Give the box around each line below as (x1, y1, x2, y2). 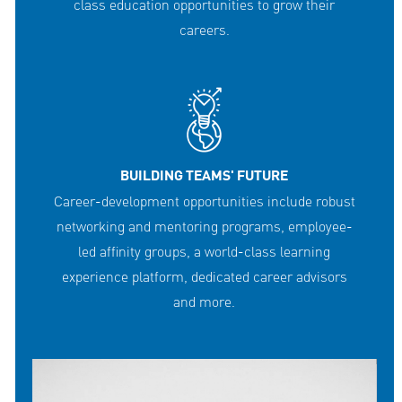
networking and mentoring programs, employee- (56, 216, 353, 237)
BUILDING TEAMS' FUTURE (120, 164, 289, 188)
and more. (173, 292, 236, 312)
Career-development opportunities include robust (53, 191, 355, 212)
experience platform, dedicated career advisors (61, 267, 347, 287)
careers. (179, 20, 230, 40)
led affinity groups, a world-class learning (78, 241, 331, 262)
